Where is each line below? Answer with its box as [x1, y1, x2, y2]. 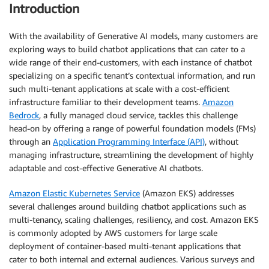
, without [205, 136, 238, 147]
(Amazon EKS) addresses [140, 187, 234, 198]
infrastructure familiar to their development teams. [9, 96, 202, 107]
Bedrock [9, 109, 39, 120]
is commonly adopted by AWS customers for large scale [9, 227, 217, 238]
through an [9, 136, 53, 147]
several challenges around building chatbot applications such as [9, 201, 246, 211]
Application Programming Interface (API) [53, 136, 205, 147]
